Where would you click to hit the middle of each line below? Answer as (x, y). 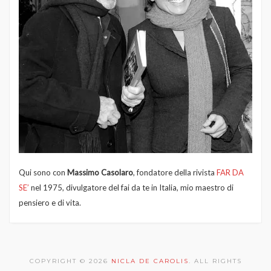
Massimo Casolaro (100, 172)
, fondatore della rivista (175, 172)
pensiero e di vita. (50, 202)
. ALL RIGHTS (215, 261)
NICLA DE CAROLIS (150, 261)
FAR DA (230, 172)
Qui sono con (43, 172)
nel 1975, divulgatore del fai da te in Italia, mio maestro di (131, 187)
